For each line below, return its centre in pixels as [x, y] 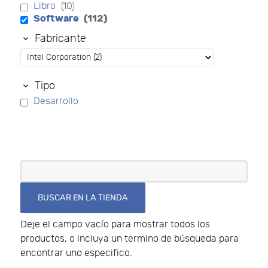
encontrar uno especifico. [76, 253]
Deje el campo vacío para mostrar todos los [115, 224]
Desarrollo [56, 101]
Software [57, 18]
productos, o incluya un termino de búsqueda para [130, 239]
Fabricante [61, 38]
